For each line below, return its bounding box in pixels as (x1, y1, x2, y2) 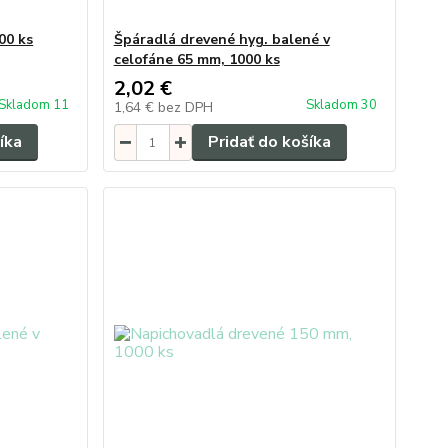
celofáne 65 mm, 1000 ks (113, 50, 280, 69)
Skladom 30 (305, 96, 380, 114)
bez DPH (157, 98, 213, 117)
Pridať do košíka (207, 131, 331, 153)
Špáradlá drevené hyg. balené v (113, 30, 330, 49)
